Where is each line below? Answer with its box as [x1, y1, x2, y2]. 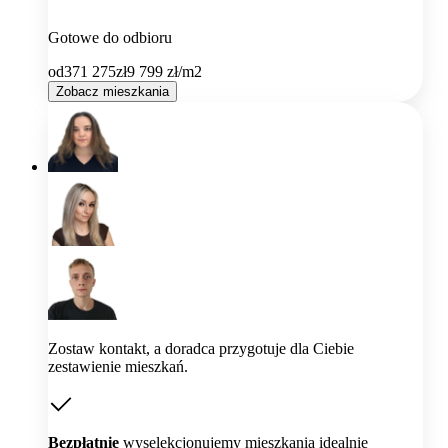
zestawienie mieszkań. [48, 357, 188, 375]
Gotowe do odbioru [48, 28, 172, 46]
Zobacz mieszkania [56, 83, 169, 99]
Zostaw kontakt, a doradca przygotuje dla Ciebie [48, 339, 354, 357]
